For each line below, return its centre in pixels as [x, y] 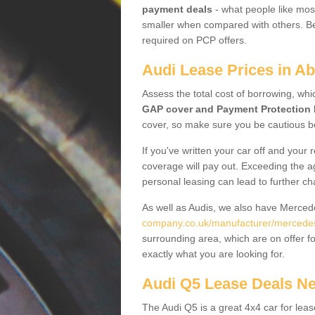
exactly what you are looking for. [215, 254]
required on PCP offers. [194, 40]
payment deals [177, 9]
